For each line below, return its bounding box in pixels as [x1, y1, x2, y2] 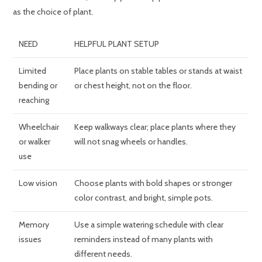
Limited [19, 65, 47, 77]
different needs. [74, 249, 133, 260]
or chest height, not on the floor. [74, 80, 192, 91]
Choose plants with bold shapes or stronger [74, 178, 233, 189]
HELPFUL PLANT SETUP [74, 39, 160, 50]
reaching [19, 95, 50, 106]
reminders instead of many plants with [74, 234, 213, 245]
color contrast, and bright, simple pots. [74, 192, 213, 204]
